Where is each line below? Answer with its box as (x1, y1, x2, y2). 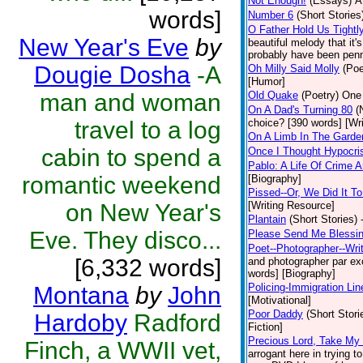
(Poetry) (301, 89, 339, 101)
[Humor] (248, 75, 285, 88)
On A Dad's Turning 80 (248, 104, 352, 116)
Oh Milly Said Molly (248, 62, 340, 75)
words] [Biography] (248, 267, 335, 280)
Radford (134, 310, 221, 336)
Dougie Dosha (34, 62, 190, 88)
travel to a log (75, 117, 221, 143)
